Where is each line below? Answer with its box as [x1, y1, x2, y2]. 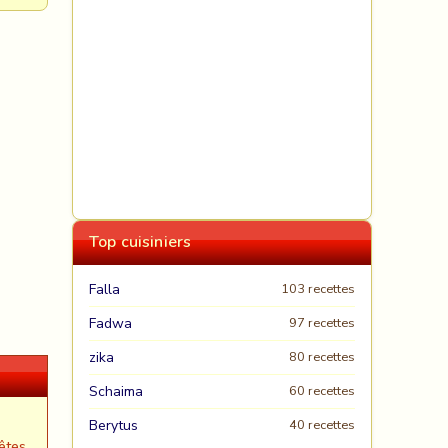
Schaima [89, 382, 143, 401]
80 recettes [289, 348, 355, 366]
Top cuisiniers [89, 231, 192, 253]
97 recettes [289, 314, 355, 332]
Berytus [89, 416, 138, 435]
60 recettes [289, 382, 355, 400]
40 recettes [289, 416, 355, 434]
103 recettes [281, 280, 355, 298]
